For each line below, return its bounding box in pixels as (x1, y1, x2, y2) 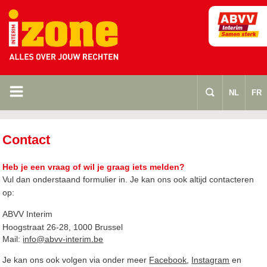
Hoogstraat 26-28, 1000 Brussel (2, 222, 123, 232)
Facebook (149, 255, 187, 265)
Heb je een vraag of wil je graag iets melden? (2, 162, 185, 172)
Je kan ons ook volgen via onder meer (2, 255, 150, 265)
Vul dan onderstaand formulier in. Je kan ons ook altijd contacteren (2, 175, 254, 185)
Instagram (191, 255, 230, 265)
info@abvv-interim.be (23, 234, 104, 244)
